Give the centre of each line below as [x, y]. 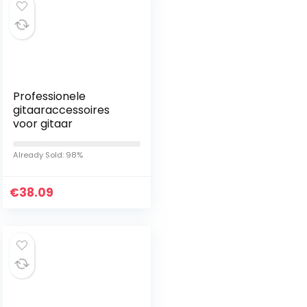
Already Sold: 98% [48, 155]
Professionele [50, 96]
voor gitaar [43, 124]
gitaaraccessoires [62, 110]
